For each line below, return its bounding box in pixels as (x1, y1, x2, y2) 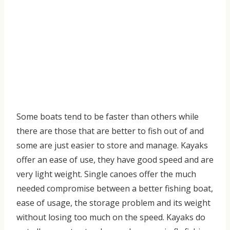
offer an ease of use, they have (16, 154, 137, 165)
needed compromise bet (16, 182, 109, 194)
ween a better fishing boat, (109, 182, 213, 194)
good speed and (137, 154, 201, 165)
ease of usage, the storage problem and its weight (16, 197, 210, 208)
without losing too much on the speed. (16, 211, 164, 223)
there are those (16, 125, 79, 137)
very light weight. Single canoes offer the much (16, 168, 196, 180)
